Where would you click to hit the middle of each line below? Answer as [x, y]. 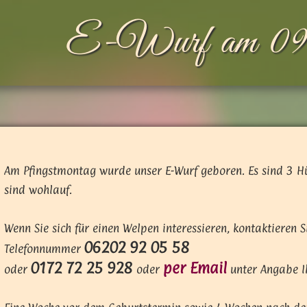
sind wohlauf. [38, 190]
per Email [195, 268]
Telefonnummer [45, 249]
